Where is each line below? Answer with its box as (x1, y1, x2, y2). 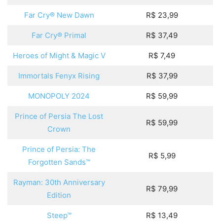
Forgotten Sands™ (28, 157, 90, 167)
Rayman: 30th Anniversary (13, 178, 105, 187)
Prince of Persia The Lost (15, 111, 103, 121)
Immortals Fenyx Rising (18, 71, 100, 81)
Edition (47, 190, 71, 200)
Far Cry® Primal (32, 31, 86, 40)
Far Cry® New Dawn (24, 10, 94, 20)
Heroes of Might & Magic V (12, 51, 106, 61)
